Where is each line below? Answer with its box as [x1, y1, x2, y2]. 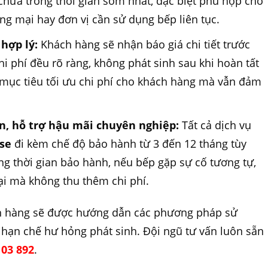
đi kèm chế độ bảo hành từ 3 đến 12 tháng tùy [11, 136, 247, 151]
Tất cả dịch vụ [179, 117, 252, 132]
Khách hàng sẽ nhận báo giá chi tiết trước [38, 36, 251, 51]
